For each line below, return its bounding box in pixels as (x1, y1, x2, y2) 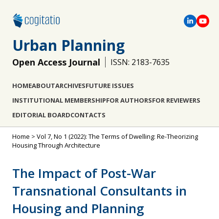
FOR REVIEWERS (152, 96, 200, 105)
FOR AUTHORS (106, 96, 152, 105)
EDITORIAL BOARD (12, 110, 70, 119)
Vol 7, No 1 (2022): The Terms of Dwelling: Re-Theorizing (37, 132, 198, 141)
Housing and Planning (12, 199, 144, 217)
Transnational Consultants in (12, 182, 187, 199)
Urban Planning (12, 35, 125, 55)
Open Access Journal (12, 56, 100, 68)
